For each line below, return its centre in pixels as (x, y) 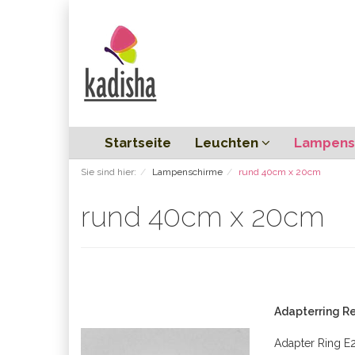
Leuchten (228, 143)
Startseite (138, 143)
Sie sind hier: (109, 172)
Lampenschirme (187, 172)
